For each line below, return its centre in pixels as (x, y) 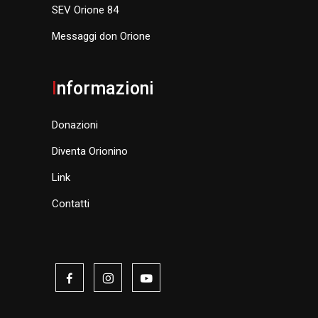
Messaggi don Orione (101, 37)
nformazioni (105, 89)
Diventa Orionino (90, 152)
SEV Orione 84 (85, 10)
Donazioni (75, 125)
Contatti (71, 204)
